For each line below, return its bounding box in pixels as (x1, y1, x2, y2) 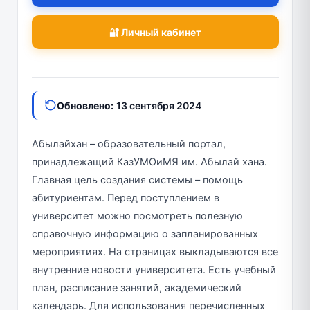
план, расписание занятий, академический (31, 281, 241, 294)
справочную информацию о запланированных (31, 227, 258, 240)
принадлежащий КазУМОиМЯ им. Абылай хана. (31, 155, 267, 168)
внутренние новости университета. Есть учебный (31, 263, 276, 276)
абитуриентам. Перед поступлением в (31, 191, 219, 204)
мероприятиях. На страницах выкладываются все (31, 245, 278, 258)
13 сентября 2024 (116, 99, 201, 111)
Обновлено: (56, 99, 113, 111)
